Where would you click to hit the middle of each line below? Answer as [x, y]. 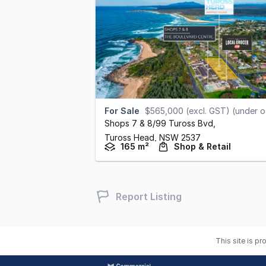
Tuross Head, [132, 137]
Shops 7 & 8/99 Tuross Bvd [159, 123]
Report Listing [149, 197]
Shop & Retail [202, 146]
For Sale [122, 111]
